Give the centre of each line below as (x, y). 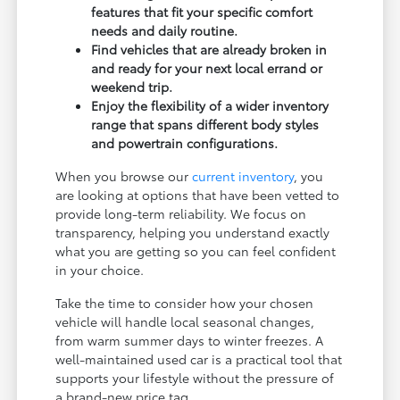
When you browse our (124, 175)
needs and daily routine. (165, 30)
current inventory (243, 175)
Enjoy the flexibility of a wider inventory (210, 105)
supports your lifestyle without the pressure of (195, 377)
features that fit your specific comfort (202, 11)
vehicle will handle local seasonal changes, (185, 321)
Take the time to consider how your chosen (185, 302)
